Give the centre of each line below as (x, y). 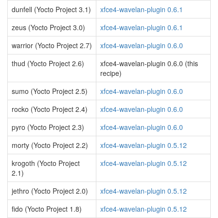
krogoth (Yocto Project (46, 163)
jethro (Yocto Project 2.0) (50, 191)
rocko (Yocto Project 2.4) (50, 109)
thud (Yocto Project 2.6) (48, 63)
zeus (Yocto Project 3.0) (48, 27)
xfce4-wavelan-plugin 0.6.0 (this (149, 63)
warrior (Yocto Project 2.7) (52, 45)
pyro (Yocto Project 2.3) (48, 127)
